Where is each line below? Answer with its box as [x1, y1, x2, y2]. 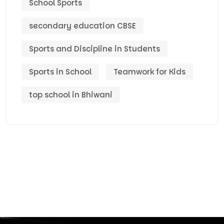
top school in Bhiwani [29, 89, 112, 100]
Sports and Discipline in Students [29, 43, 160, 54]
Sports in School [29, 66, 91, 77]
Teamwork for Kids [113, 66, 185, 77]
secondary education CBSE [29, 20, 136, 31]
